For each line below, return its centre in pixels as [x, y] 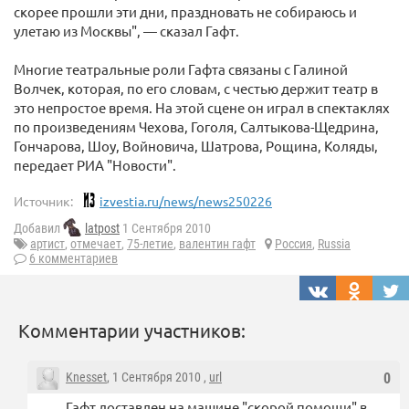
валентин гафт [217, 244]
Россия [294, 244]
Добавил [38, 229]
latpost [102, 229]
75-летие [150, 244]
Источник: [43, 201]
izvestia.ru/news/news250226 [186, 201]
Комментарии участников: [132, 330]
